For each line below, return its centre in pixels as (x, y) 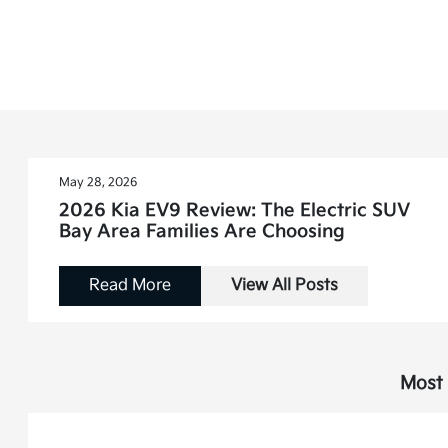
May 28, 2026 (98, 182)
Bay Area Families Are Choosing (202, 231)
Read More (130, 285)
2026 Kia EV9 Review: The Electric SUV (235, 210)
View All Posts (285, 285)
